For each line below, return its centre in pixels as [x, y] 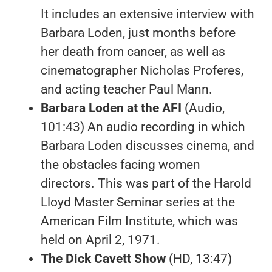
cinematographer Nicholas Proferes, [142, 70]
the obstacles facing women [120, 164]
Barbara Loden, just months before [138, 32]
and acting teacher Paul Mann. [126, 89]
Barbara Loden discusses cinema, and [147, 145]
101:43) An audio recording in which [143, 127]
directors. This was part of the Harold [146, 183]
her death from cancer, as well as [133, 51]
